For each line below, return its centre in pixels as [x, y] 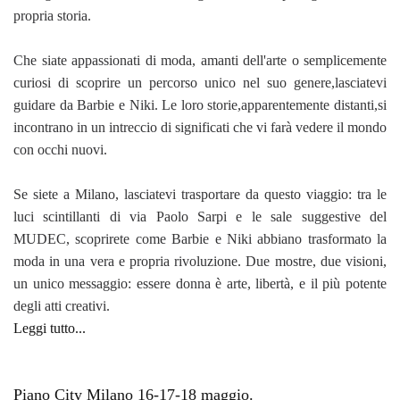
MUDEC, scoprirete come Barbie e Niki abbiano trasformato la [200, 239]
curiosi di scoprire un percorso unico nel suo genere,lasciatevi [200, 83]
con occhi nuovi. [62, 150]
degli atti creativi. [62, 306]
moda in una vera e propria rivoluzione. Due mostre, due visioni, [200, 262]
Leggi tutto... [50, 329]
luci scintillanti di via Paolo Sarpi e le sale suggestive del [200, 217]
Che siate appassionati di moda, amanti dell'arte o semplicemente [200, 61]
